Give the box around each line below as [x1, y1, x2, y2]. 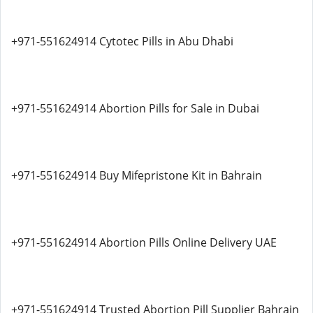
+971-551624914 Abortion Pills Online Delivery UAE [11, 235, 277, 250]
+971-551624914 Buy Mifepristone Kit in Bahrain [11, 168, 262, 183]
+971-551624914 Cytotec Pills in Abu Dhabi [11, 34, 233, 49]
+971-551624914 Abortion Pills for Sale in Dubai [11, 101, 259, 116]
